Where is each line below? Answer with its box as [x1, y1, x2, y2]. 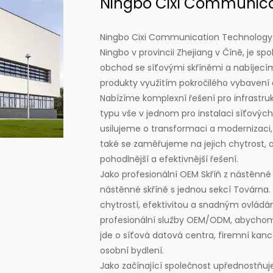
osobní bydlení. [100, 244, 164, 257]
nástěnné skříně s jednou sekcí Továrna [100, 183, 269, 196]
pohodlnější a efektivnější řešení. [100, 152, 238, 165]
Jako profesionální [100, 168, 180, 180]
